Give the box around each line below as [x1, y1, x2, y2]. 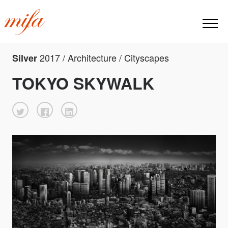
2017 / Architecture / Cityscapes [40, 51, 169, 65]
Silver [12, 51, 40, 65]
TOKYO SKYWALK [12, 71, 154, 95]
